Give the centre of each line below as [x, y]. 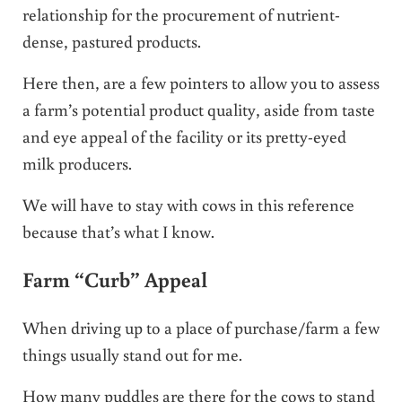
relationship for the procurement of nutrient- [181, 13]
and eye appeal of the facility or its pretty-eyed [184, 135]
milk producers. [79, 162]
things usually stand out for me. [132, 354]
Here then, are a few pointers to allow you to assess [201, 82]
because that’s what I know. [118, 231]
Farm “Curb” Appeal [114, 280]
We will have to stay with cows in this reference [188, 204]
